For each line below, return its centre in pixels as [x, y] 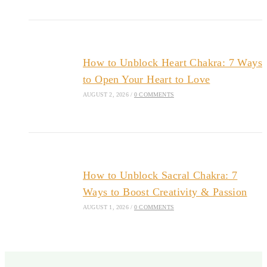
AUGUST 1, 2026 [105, 207]
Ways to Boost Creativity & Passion [165, 192]
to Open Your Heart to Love [146, 79]
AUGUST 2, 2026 [105, 94]
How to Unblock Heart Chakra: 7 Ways [172, 62]
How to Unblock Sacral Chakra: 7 [160, 175]
